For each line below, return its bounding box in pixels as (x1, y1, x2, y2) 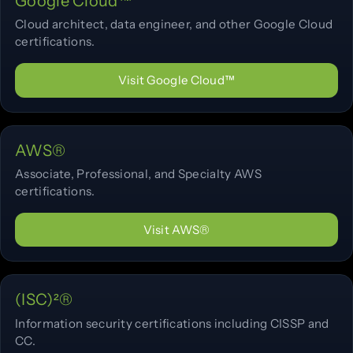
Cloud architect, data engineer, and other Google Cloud (15, 17, 333, 32)
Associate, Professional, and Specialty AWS (15, 166, 262, 182)
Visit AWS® (143, 221, 210, 237)
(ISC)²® (15, 290, 73, 310)
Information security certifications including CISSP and (15, 315, 329, 331)
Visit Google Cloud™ (117, 72, 236, 88)
